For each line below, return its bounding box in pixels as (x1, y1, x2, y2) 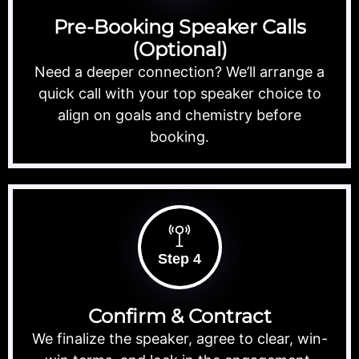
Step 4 (158, 251, 201, 268)
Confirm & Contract (87, 305, 272, 329)
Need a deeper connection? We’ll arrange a (34, 63, 325, 81)
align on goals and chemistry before (58, 107, 301, 124)
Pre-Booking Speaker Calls (53, 15, 306, 39)
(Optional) (131, 38, 228, 62)
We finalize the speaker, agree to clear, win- (31, 330, 328, 348)
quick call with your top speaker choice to (38, 85, 321, 103)
